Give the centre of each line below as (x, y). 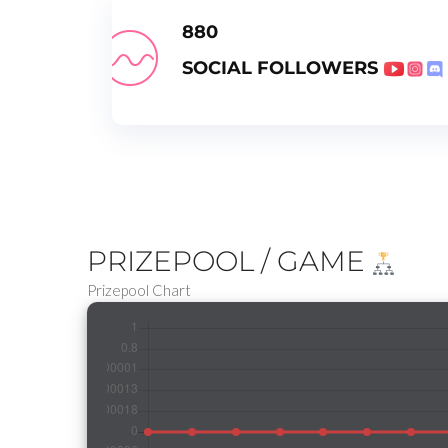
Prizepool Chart (139, 289)
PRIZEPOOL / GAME (229, 260)
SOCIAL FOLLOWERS (282, 67)
